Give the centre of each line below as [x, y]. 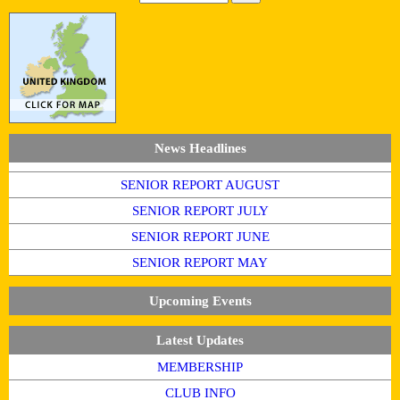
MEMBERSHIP [200, 367]
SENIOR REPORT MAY [200, 262]
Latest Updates [200, 340]
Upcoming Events [200, 300]
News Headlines [200, 148]
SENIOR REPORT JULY [200, 210]
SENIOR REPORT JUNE [200, 236]
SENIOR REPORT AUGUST [200, 184]
